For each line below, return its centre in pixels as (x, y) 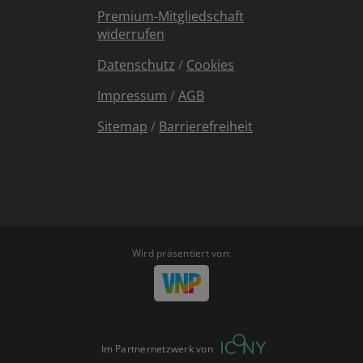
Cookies (210, 65)
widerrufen (131, 34)
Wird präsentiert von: (181, 253)
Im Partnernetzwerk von (157, 349)
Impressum (132, 96)
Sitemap (122, 126)
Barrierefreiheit (206, 126)
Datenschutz (136, 65)
